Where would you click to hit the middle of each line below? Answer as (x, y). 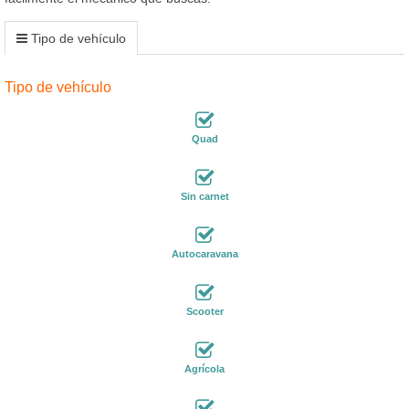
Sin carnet (204, 196)
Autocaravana (204, 253)
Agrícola (204, 368)
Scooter (204, 311)
